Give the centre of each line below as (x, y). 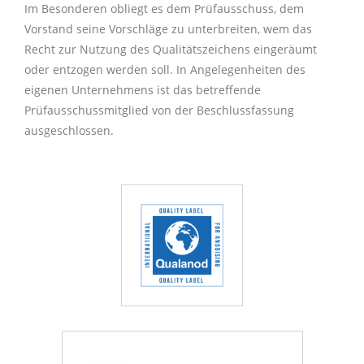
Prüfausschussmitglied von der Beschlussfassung (159, 110)
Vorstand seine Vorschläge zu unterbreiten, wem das (168, 29)
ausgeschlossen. (69, 130)
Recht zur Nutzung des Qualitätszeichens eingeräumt (171, 49)
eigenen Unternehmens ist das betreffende (143, 90)
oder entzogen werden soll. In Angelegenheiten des (165, 69)
